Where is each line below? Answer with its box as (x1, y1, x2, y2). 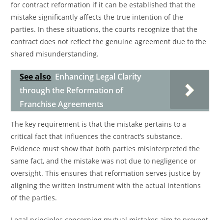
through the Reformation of (20, 85, 124, 96)
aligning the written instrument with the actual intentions (11, 181, 201, 190)
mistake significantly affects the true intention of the (11, 12, 184, 22)
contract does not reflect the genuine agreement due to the (11, 37, 207, 46)
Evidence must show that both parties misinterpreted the (11, 144, 200, 153)
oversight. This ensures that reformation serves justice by (11, 168, 201, 178)
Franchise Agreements (20, 99, 104, 110)
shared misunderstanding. (11, 49, 99, 58)
